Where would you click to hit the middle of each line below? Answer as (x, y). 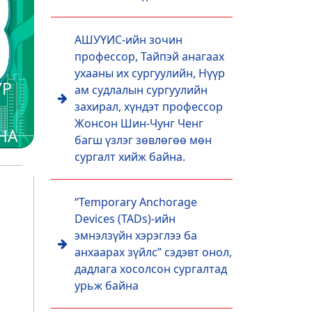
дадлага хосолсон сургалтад (151, 269)
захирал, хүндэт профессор (149, 107)
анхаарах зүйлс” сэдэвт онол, (153, 252)
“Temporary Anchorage (136, 202)
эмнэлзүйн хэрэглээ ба (136, 235)
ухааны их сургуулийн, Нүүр (150, 73)
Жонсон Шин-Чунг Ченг (139, 123)
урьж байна (107, 286)
